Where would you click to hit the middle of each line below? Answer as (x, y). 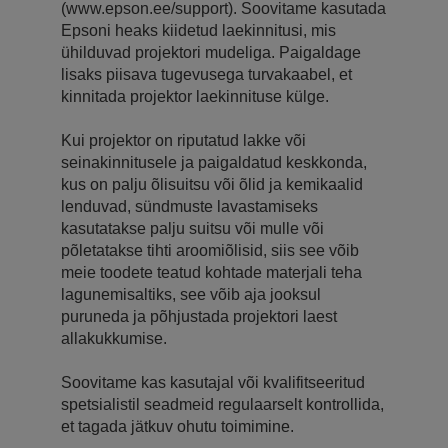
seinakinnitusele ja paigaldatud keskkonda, (214, 162)
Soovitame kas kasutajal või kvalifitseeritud (213, 382)
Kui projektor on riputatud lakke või (183, 140)
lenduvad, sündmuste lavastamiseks (189, 206)
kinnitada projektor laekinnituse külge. (195, 96)
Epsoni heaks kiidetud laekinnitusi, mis (198, 30)
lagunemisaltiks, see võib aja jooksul (191, 294)
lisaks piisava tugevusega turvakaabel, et (206, 74)
